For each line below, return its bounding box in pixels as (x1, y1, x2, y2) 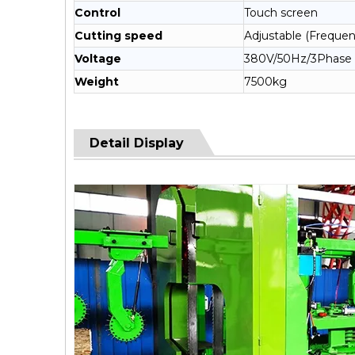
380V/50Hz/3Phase (244, 52, 352, 66)
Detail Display (90, 136, 184, 151)
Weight (74, 74, 119, 89)
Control (74, 6, 120, 20)
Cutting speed (74, 29, 162, 43)
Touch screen (244, 6, 318, 20)
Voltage (74, 52, 121, 66)
